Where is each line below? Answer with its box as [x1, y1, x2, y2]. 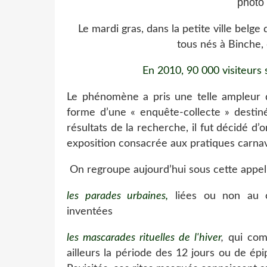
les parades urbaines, [67, 190, 169, 201]
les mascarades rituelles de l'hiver [67, 232, 221, 243]
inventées [67, 206, 113, 217]
